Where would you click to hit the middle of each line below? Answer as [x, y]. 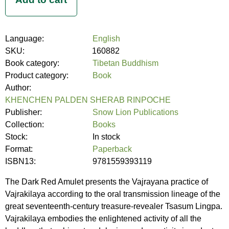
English [107, 38]
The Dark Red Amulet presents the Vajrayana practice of [107, 181]
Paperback [112, 149]
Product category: [38, 75]
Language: [26, 38]
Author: [19, 87]
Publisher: [25, 112]
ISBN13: [21, 161]
